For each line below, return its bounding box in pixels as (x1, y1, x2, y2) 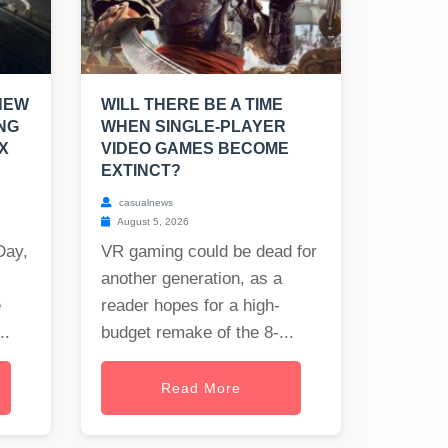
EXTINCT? (101, 162, 181, 180)
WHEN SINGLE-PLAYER (101, 118, 286, 136)
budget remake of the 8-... (101, 323, 294, 343)
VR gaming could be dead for (101, 242, 317, 262)
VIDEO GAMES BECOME (101, 140, 289, 158)
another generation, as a (101, 269, 282, 289)
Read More (161, 380, 241, 397)
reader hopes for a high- (101, 296, 280, 316)
